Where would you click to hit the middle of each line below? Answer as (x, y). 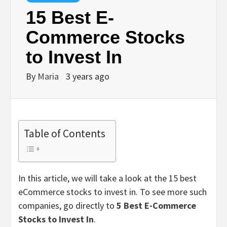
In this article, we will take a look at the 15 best (107, 178)
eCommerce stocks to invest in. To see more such (112, 192)
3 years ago (88, 76)
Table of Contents (65, 133)
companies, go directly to (67, 205)
